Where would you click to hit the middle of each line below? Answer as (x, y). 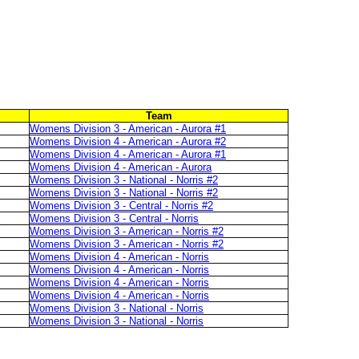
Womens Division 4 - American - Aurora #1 (128, 154)
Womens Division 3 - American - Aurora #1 (128, 129)
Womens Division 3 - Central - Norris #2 (121, 206)
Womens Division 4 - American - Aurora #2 (128, 141)
